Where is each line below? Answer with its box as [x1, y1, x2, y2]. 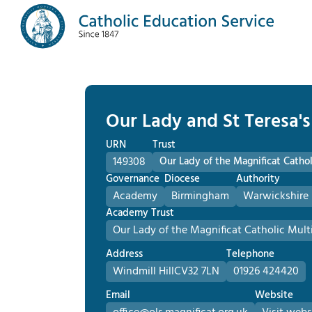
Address [106, 245, 143, 263]
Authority [236, 170, 280, 187]
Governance [106, 170, 159, 187]
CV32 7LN [174, 262, 219, 281]
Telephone [226, 245, 274, 263]
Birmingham [171, 187, 229, 205]
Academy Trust [106, 204, 174, 221]
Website [255, 286, 293, 304]
